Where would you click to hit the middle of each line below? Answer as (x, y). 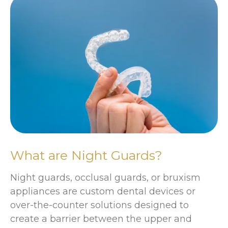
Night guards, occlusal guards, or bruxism (105, 177)
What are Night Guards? (86, 155)
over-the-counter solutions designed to (99, 205)
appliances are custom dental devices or (103, 191)
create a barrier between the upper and (101, 219)
